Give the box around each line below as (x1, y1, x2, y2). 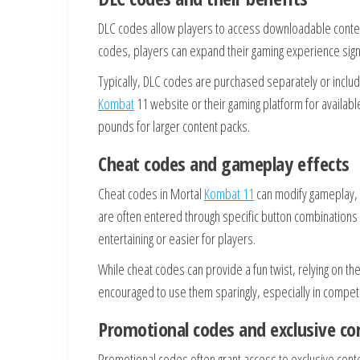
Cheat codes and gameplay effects (98, 150, 350, 177)
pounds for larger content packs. (98, 117, 250, 136)
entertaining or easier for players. (98, 229, 256, 248)
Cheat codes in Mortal (98, 184, 204, 203)
